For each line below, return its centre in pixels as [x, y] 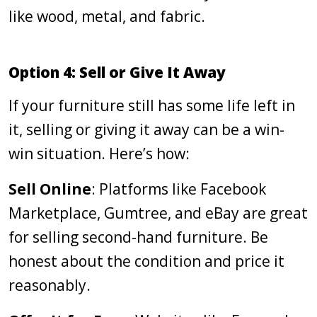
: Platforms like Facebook [179, 189]
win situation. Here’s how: [99, 154]
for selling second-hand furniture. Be [138, 237]
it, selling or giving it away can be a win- [146, 129]
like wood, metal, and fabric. [107, 16]
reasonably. [50, 285]
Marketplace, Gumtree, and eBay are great [158, 213]
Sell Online [50, 189]
